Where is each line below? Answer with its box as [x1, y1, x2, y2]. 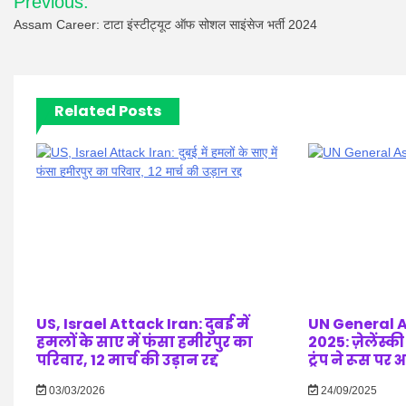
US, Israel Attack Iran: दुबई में [36, 313, 249, 334]
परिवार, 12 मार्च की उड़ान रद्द [36, 349, 218, 371]
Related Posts [54, 100, 161, 121]
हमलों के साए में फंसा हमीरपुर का [36, 331, 253, 353]
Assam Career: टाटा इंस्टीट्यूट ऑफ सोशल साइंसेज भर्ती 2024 [14, 16, 317, 32]
